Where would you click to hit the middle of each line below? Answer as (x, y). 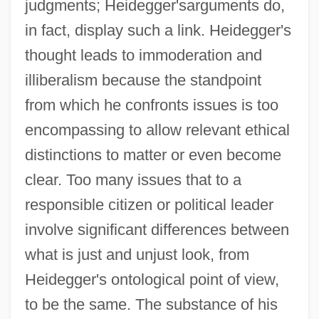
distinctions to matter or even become (153, 155)
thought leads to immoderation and (143, 55)
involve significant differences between (157, 229)
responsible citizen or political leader (149, 204)
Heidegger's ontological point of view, (152, 279)
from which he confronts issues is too (151, 105)
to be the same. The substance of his (151, 304)
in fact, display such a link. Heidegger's (158, 30)
